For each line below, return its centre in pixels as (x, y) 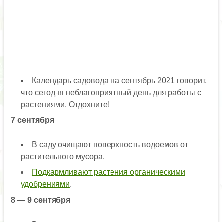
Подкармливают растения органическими (108, 172)
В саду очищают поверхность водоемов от (110, 145)
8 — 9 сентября (40, 200)
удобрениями (45, 184)
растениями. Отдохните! (65, 105)
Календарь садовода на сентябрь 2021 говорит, (119, 81)
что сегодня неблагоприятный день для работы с (111, 93)
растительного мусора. (62, 157)
